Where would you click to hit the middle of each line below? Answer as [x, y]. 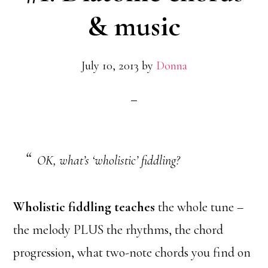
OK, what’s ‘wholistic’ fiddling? [109, 161]
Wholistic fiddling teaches [84, 207]
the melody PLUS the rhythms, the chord [118, 230]
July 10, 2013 [110, 66]
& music [134, 27]
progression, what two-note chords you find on [132, 253]
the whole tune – [200, 207]
